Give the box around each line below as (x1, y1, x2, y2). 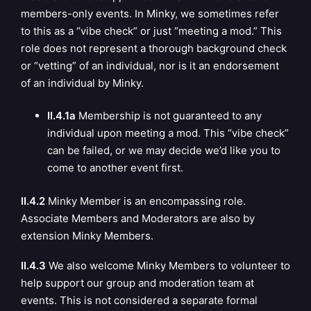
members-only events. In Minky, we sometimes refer (21, 6, 279, 20)
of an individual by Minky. (21, 76, 144, 90)
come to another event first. (47, 161, 183, 174)
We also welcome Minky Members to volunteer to (49, 259, 290, 273)
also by (220, 211, 255, 225)
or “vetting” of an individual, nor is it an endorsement (21, 58, 279, 72)
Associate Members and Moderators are (21, 211, 220, 225)
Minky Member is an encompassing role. (48, 194, 246, 208)
